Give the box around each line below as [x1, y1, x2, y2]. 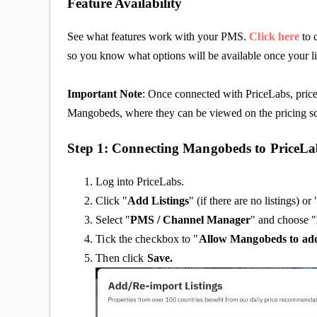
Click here [249, 30, 300, 42]
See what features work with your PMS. [67, 30, 247, 42]
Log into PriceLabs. [96, 175, 185, 188]
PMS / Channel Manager [130, 213, 251, 226]
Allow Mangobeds [198, 232, 287, 245]
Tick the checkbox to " [96, 232, 199, 245]
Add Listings [127, 194, 190, 207]
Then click [96, 251, 147, 264]
